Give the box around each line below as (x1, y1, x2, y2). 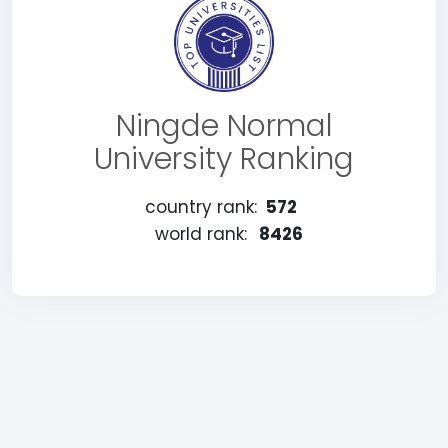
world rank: (155, 222, 247, 246)
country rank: (145, 195, 257, 219)
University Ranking (94, 138, 354, 180)
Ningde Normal (115, 105, 333, 147)
